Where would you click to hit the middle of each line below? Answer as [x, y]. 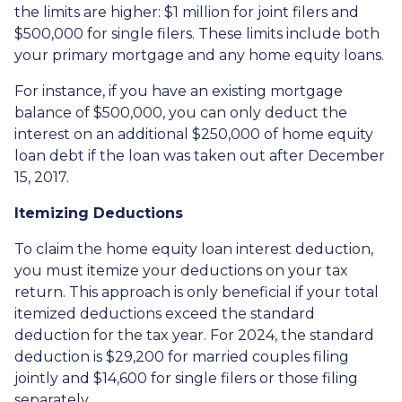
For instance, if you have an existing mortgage [179, 91]
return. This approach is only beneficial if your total [197, 292]
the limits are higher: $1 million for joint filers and [187, 12]
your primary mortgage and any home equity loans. [199, 55]
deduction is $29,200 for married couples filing [182, 357]
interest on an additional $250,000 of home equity [194, 134]
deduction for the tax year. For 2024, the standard [194, 335]
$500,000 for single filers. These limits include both [197, 34]
